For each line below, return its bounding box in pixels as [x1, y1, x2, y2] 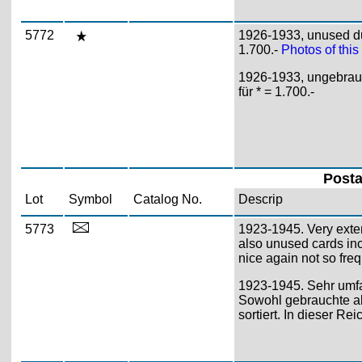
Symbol [68, 192, 112, 206]
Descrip [238, 192, 283, 206]
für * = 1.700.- [238, 84, 314, 99]
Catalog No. [133, 192, 202, 206]
